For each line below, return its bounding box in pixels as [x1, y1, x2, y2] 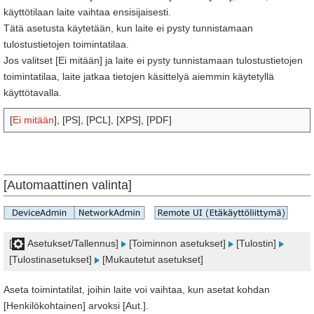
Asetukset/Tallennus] [25, 238, 121, 249]
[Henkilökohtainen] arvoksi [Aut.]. [4, 300, 149, 311]
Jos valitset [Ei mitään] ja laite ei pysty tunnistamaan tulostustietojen [4, 55, 303, 66]
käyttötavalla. [4, 87, 62, 98]
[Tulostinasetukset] [9, 254, 95, 265]
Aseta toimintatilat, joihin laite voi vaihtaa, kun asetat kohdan [4, 284, 270, 295]
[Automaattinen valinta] [4, 178, 132, 192]
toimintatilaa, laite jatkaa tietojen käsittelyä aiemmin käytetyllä [4, 71, 274, 82]
